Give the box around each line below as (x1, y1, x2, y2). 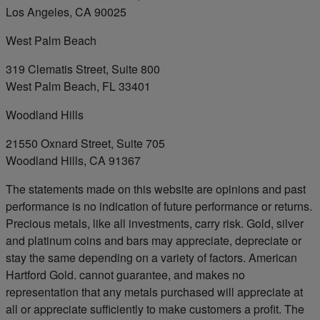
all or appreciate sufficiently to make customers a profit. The (6, 300, 304, 317)
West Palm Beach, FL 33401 (6, 77, 151, 94)
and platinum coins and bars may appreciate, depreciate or (6, 231, 301, 249)
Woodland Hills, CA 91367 (6, 151, 141, 169)
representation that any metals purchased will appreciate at (6, 283, 303, 300)
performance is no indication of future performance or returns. (6, 197, 312, 214)
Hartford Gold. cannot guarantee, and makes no (6, 266, 245, 283)
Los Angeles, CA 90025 (6, 3, 126, 20)
